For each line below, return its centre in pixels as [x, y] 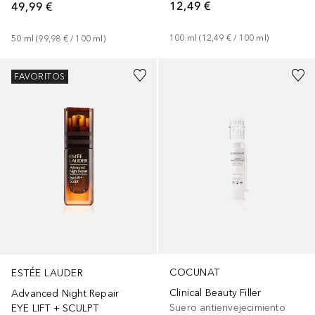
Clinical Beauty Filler [216, 292]
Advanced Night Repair [65, 293]
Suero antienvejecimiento [227, 307]
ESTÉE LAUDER [47, 273]
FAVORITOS [40, 76]
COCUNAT [195, 272]
